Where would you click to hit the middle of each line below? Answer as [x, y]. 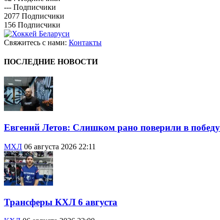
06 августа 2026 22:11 [60, 146]
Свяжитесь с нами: [36, 42]
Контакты [85, 42]
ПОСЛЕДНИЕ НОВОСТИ [51, 62]
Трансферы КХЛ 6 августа [61, 202]
